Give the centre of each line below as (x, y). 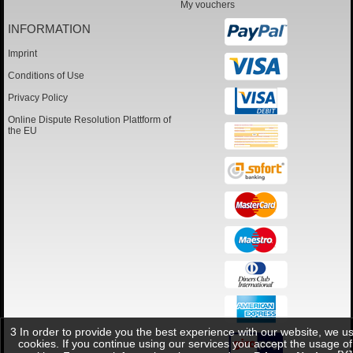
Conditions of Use (46, 76)
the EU (22, 131)
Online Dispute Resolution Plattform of (89, 120)
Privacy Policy (37, 98)
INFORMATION (49, 29)
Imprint (22, 54)
